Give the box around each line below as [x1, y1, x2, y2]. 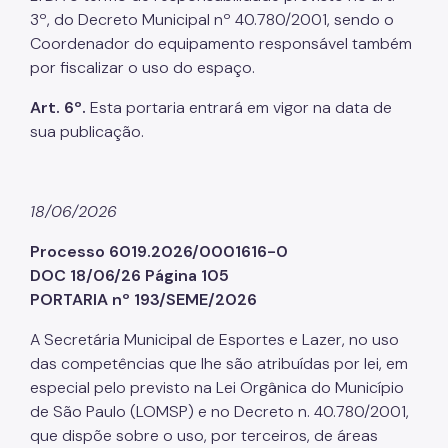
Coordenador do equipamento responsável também [30, 32, 412, 54]
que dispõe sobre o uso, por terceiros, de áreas [30, 424, 378, 446]
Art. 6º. [30, 96, 86, 118]
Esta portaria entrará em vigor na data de [86, 96, 392, 118]
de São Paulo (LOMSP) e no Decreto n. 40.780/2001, [30, 400, 409, 422]
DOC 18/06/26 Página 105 [30, 264, 229, 286]
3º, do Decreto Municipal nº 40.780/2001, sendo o [30, 8, 394, 30]
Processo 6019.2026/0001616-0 [30, 240, 288, 262]
